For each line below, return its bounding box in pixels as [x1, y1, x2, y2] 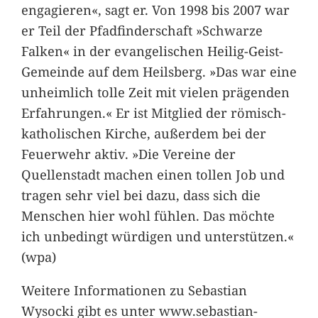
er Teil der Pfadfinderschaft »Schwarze [21, 21, 263, 39]
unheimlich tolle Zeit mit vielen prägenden [21, 82, 290, 101]
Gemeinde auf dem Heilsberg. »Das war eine [21, 62, 297, 80]
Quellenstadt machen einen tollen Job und [21, 165, 285, 183]
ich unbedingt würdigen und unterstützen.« [21, 226, 294, 245]
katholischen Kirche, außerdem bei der [21, 124, 266, 142]
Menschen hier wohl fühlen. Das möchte [21, 206, 275, 224]
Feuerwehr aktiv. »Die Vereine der [21, 144, 236, 163]
